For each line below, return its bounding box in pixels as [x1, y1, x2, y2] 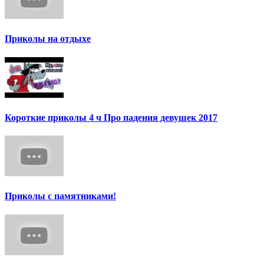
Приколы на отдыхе [5, 34, 91, 44]
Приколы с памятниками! [5, 191, 116, 202]
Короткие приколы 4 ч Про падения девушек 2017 [5, 112, 217, 123]
